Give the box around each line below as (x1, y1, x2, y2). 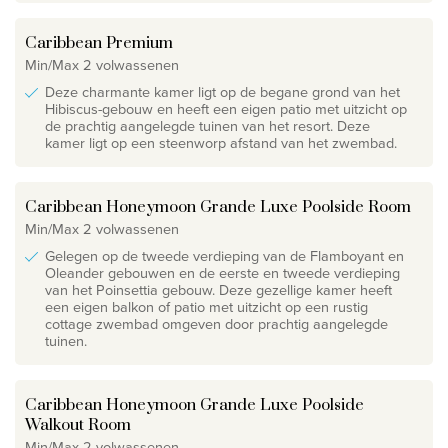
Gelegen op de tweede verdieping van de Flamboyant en (45, 244, 404, 267)
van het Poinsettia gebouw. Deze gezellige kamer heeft (45, 278, 392, 301)
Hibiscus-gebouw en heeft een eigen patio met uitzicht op (45, 97, 407, 120)
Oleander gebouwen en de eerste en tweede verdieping (45, 261, 400, 284)
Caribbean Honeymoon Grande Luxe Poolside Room (25, 196, 411, 217)
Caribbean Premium (25, 32, 173, 53)
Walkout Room (25, 414, 131, 435)
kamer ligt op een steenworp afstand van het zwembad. (45, 131, 397, 154)
